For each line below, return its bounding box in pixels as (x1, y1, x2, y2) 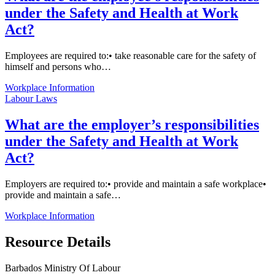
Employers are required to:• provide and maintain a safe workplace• (5, 178, 266, 189)
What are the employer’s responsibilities (5, 116, 259, 133)
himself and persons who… (5, 61, 111, 72)
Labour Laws (5, 93, 57, 104)
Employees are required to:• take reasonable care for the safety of (5, 50, 256, 61)
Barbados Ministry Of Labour (5, 262, 120, 273)
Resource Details (5, 233, 110, 250)
